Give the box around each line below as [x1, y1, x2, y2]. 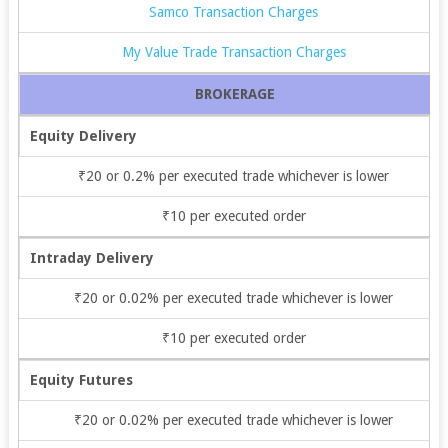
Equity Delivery [29, 127, 137, 144]
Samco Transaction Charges [149, 3, 319, 20]
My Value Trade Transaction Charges [121, 43, 346, 60]
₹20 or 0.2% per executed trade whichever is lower [78, 167, 390, 184]
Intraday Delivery [29, 249, 154, 266]
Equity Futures [29, 371, 133, 388]
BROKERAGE [194, 85, 275, 102]
